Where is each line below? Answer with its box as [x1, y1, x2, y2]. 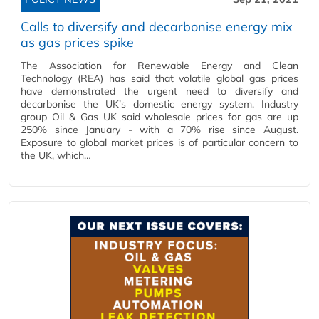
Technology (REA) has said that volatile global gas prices [21, 72, 298, 85]
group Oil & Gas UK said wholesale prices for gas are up [21, 110, 298, 123]
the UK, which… [21, 149, 91, 162]
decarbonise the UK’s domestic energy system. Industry [21, 98, 298, 110]
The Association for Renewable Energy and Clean [21, 59, 298, 72]
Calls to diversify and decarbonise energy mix [21, 19, 293, 35]
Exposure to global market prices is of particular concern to [21, 136, 298, 149]
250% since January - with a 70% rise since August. [21, 123, 298, 136]
